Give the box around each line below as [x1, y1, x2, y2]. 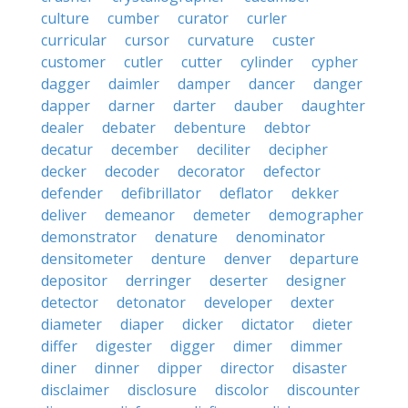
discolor [215, 380, 269, 400]
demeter [193, 205, 250, 225]
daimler [108, 74, 159, 94]
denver [224, 249, 271, 269]
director [220, 358, 274, 378]
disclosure [127, 380, 197, 400]
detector [41, 292, 98, 312]
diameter [41, 314, 102, 334]
